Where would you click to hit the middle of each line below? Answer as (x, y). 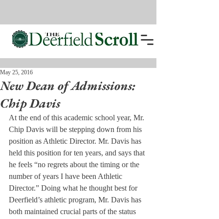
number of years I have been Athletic (66, 176)
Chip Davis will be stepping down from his (76, 129)
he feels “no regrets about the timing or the (75, 164)
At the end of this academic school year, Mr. (77, 118)
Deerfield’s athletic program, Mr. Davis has (76, 200)
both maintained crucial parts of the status (73, 211)
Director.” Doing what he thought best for (74, 188)
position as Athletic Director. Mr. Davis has (76, 141)
